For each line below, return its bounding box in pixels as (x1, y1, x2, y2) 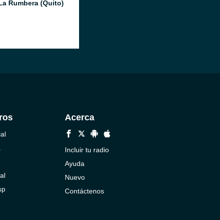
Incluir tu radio (64, 146, 109, 154)
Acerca (64, 112, 94, 122)
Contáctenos (64, 187, 104, 195)
